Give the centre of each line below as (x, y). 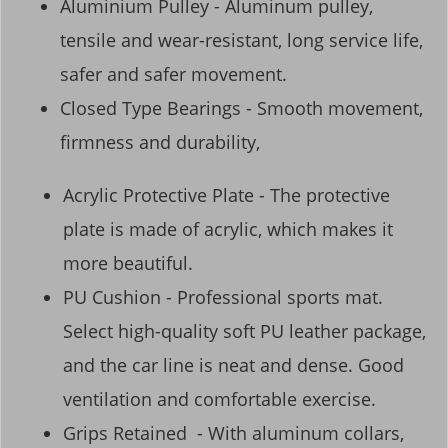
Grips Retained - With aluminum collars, (233, 433)
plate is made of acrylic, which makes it (228, 229)
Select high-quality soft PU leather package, (244, 331)
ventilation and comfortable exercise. (219, 399)
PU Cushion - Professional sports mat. (223, 297)
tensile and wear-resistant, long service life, (241, 39)
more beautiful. (128, 263)
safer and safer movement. (173, 73)
